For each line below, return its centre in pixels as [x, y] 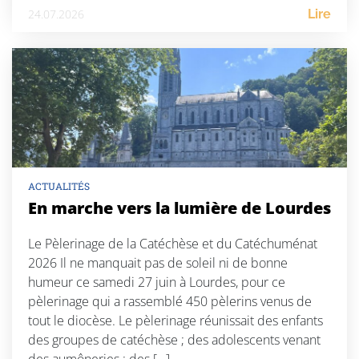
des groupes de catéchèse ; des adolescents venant [174, 340]
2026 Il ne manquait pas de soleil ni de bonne [158, 263]
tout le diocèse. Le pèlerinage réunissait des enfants [175, 321]
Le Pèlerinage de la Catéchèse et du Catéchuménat [173, 244]
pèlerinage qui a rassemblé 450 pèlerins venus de [170, 302]
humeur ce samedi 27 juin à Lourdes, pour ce [157, 282]
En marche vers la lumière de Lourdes [179, 208]
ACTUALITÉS [59, 186]
